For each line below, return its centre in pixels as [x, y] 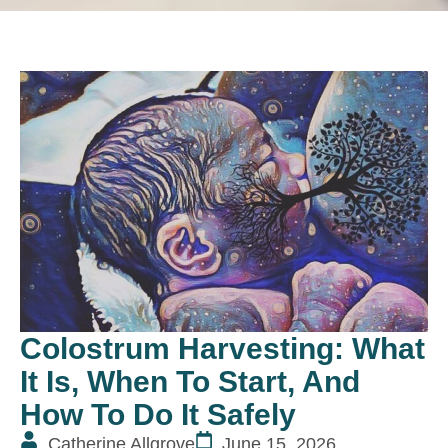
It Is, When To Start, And [190, 382]
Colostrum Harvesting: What [222, 349]
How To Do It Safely [158, 415]
